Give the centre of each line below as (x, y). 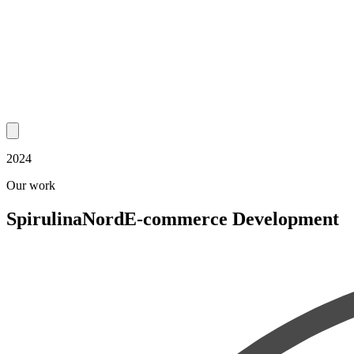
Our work (31, 185)
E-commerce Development (232, 218)
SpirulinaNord (65, 218)
